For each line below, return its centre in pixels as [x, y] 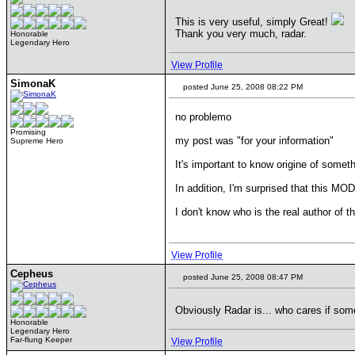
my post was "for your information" [254, 141]
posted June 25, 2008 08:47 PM [242, 277]
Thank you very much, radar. [241, 34]
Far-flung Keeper [41, 340]
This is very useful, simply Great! [253, 22]
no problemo [203, 117]
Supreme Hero [37, 141]
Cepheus [32, 274]
